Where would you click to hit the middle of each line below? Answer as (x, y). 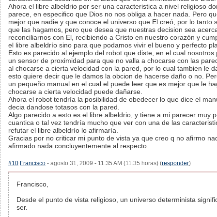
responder (175, 163)
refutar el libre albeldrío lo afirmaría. (63, 130)
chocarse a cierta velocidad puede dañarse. (75, 92)
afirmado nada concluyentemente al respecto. (78, 146)
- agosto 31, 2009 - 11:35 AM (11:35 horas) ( (104, 163)
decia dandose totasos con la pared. (64, 107)
